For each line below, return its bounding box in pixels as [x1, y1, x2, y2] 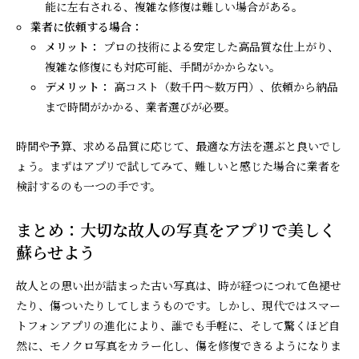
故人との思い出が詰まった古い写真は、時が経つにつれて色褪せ [16, 276, 341, 293]
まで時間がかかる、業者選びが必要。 [45, 98, 236, 115]
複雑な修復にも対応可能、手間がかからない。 [45, 58, 281, 75]
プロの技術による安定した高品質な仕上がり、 [100, 38, 340, 54]
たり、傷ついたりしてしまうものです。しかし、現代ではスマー [16, 296, 341, 313]
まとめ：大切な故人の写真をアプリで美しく [16, 217, 336, 241]
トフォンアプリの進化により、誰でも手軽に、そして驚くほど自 [16, 317, 340, 333]
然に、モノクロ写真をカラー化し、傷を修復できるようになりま [16, 337, 341, 353]
